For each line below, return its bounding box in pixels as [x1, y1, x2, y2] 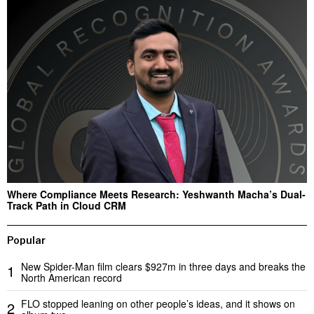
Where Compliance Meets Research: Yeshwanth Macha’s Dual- [7, 186, 306, 201]
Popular [7, 233, 46, 246]
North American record [21, 270, 122, 285]
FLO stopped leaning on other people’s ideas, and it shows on [21, 296, 295, 310]
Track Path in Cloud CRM [7, 198, 126, 212]
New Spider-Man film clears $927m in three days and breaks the [21, 259, 306, 273]
